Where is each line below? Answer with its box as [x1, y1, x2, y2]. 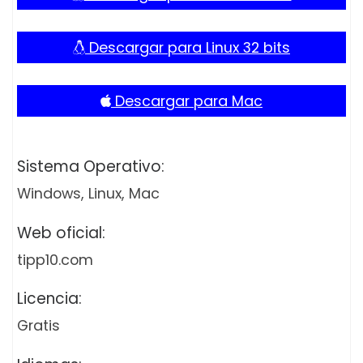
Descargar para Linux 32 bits [85, 37, 290, 58]
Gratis [17, 315, 60, 336]
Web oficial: [17, 221, 109, 244]
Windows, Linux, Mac [17, 183, 160, 204]
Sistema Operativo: [17, 156, 169, 178]
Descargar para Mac [111, 91, 263, 112]
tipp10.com [17, 249, 93, 270]
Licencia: [17, 288, 86, 310]
